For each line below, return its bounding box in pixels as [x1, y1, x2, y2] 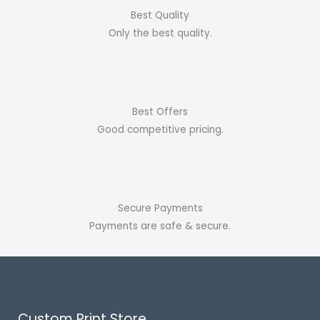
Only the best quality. [108, 26, 212, 40]
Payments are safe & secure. [89, 219, 231, 233]
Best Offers [132, 104, 188, 119]
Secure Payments [117, 201, 203, 215]
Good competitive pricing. [96, 122, 224, 136]
